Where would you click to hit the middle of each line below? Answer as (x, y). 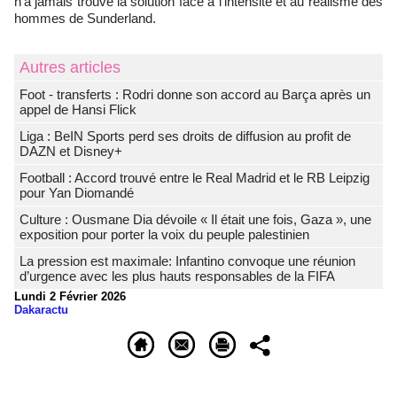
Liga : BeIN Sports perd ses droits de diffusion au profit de (185, 136)
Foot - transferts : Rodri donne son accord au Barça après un (195, 95)
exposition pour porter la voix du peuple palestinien (164, 235)
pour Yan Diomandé (77, 193)
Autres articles (70, 68)
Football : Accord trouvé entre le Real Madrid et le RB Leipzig (195, 178)
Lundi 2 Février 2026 (70, 297)
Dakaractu (41, 310)
